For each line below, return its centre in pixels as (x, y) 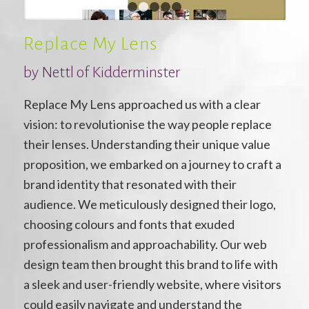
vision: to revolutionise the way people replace (147, 124)
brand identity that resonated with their (130, 185)
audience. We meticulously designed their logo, (149, 205)
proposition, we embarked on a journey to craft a (152, 165)
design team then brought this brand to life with (150, 265)
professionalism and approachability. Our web (145, 245)
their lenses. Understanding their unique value (147, 144)
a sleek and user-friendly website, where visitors (152, 285)
